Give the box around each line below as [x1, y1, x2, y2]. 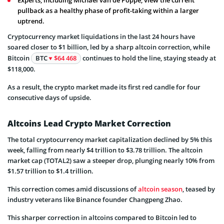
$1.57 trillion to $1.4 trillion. [7, 166, 93, 176]
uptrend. [17, 16, 44, 26]
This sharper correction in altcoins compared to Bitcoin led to [7, 213, 196, 222]
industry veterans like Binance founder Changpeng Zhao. [7, 195, 182, 204]
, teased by [182, 184, 215, 194]
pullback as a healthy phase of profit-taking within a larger [17, 6, 199, 15]
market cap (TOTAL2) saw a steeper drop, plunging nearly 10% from [7, 156, 214, 165]
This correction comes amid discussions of [7, 184, 138, 194]
